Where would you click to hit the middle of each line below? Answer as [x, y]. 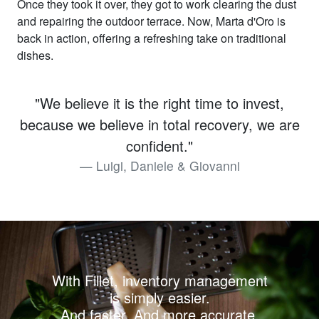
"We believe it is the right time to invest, [159, 103]
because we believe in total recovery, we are [159, 124]
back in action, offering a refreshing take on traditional [152, 38]
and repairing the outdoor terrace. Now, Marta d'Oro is [151, 21]
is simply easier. [159, 297]
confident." [159, 145]
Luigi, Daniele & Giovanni [168, 165]
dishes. [35, 55]
